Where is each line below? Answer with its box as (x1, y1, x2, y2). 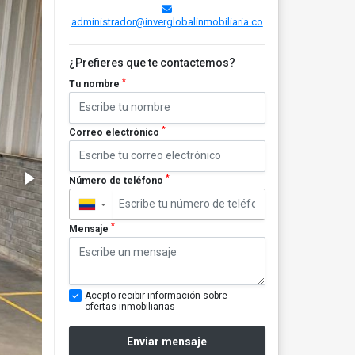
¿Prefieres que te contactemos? (68, 56, 235, 69)
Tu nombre (68, 78, 122, 90)
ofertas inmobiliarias (84, 300, 175, 312)
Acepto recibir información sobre (84, 289, 227, 301)
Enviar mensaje (127, 335, 208, 349)
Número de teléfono (68, 174, 166, 186)
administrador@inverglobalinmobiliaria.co (71, 16, 263, 28)
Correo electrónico (68, 126, 162, 138)
